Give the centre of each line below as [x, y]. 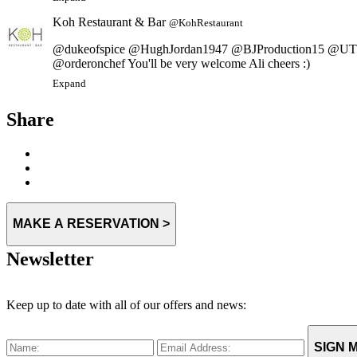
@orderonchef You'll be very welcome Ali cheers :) [181, 49]
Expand [69, 70]
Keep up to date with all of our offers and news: [126, 304]
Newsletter [50, 259]
